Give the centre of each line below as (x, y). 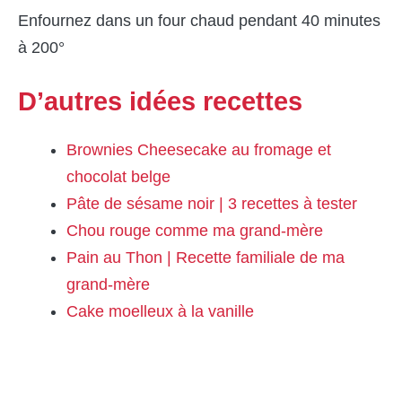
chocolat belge (118, 176)
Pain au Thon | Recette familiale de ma (205, 257)
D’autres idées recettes (160, 101)
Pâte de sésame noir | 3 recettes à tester (212, 203)
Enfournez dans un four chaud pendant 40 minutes (199, 20)
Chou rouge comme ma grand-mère (195, 230)
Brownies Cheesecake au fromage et (199, 149)
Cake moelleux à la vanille (160, 311)
